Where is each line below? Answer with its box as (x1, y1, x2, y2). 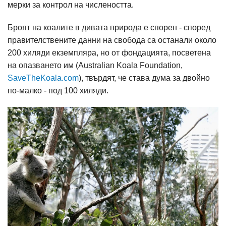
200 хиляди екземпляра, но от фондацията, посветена (8, 48, 211, 57)
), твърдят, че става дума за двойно (79, 73, 210, 82)
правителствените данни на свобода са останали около (8, 35, 216, 44)
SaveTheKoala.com (8, 73, 79, 82)
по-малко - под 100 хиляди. (8, 86, 108, 95)
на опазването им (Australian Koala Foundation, (8, 61, 183, 70)
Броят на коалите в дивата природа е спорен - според (8, 23, 210, 32)
